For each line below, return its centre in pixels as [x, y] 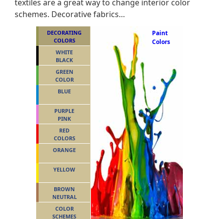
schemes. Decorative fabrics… [70, 14]
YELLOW [64, 169]
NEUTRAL [64, 197]
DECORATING [64, 33]
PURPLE [64, 111]
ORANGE [64, 150]
